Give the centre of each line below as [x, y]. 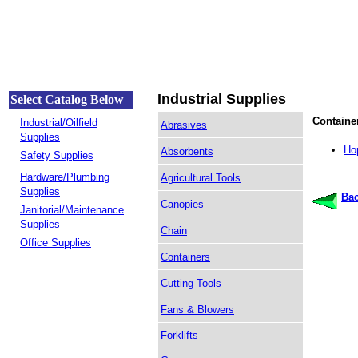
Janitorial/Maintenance [72, 210]
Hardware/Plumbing [65, 177]
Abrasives [184, 125]
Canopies [182, 204]
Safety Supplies [57, 155]
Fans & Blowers [197, 310]
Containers [185, 257]
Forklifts [179, 335]
